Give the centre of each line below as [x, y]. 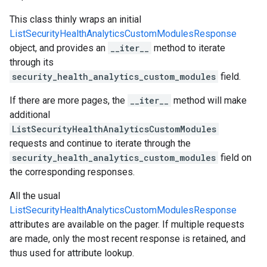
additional [30, 115]
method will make [209, 100]
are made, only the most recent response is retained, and [128, 239]
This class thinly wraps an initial [75, 19]
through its [32, 62]
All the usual [35, 196]
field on [235, 158]
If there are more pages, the [69, 100]
